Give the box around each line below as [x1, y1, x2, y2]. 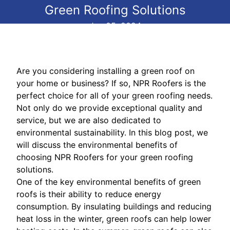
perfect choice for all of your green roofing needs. [16, 90, 213, 101]
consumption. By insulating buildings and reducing [16, 201, 212, 212]
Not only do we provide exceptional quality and [16, 102, 202, 113]
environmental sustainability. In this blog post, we [16, 127, 208, 138]
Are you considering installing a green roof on [16, 65, 195, 76]
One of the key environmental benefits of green [16, 176, 201, 187]
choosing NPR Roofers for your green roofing [16, 151, 193, 162]
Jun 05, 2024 [89, 20, 141, 31]
